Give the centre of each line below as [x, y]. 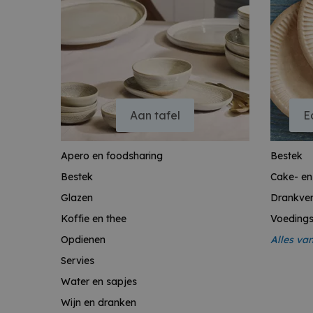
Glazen [77, 198]
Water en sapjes [99, 282]
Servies [78, 261]
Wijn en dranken [99, 303]
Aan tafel [155, 115]
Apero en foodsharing [112, 156]
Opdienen [83, 240]
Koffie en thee [94, 219]
